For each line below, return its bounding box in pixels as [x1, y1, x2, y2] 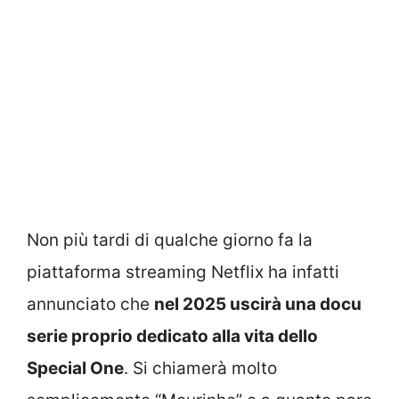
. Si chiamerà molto [124, 357, 277, 379]
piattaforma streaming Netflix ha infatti [27, 261, 339, 282]
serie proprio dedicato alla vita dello [27, 325, 318, 346]
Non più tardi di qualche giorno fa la [27, 229, 313, 250]
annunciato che [27, 293, 154, 314]
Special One [27, 357, 124, 379]
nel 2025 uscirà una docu [154, 293, 362, 314]
